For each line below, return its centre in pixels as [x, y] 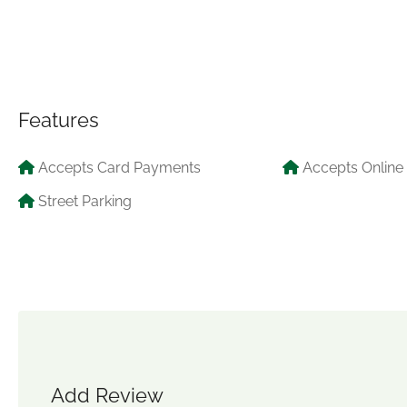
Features [59, 119]
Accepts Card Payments [119, 167]
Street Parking [85, 201]
